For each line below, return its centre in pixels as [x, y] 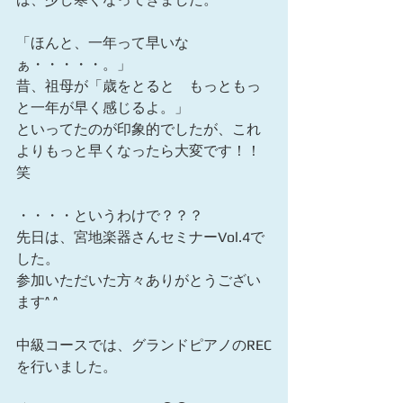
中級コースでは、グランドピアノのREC [144, 345]
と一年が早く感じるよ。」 [103, 107]
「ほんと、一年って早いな [103, 43]
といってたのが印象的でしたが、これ [139, 129]
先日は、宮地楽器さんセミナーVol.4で [140, 237]
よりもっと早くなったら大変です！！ [139, 151]
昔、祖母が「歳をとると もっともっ [139, 86]
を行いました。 [67, 367]
